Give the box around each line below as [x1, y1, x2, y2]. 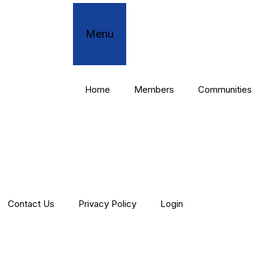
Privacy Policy [78, 198, 136, 209]
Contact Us [8, 198, 54, 209]
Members [134, 84, 174, 95]
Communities [198, 84, 252, 95]
